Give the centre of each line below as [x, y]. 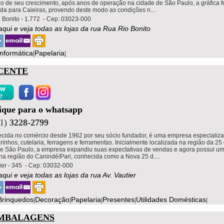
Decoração [52, 199]
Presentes [118, 199]
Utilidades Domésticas [171, 199]
